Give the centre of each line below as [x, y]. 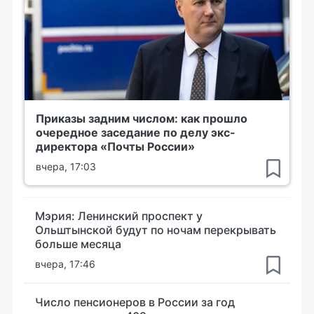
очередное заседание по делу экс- [136, 132]
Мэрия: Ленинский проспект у [119, 216]
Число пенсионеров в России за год [135, 302]
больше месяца [78, 244]
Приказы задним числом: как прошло [142, 118]
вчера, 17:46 [65, 264]
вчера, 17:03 [66, 166]
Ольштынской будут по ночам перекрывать [156, 230]
